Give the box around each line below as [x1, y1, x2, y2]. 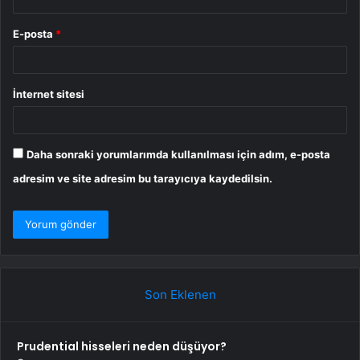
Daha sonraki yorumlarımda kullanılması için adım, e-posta [27, 148, 330, 162]
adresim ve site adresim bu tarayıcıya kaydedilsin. [13, 172, 272, 186]
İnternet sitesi [13, 88, 84, 101]
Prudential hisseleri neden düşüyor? [17, 338, 227, 355]
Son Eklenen [144, 287, 216, 303]
